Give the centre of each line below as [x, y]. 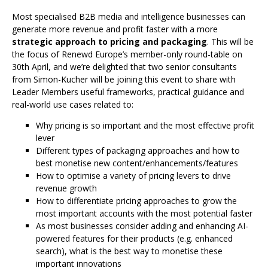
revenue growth [66, 188]
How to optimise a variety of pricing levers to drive [133, 175]
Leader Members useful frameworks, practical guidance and [128, 92]
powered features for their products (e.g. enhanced [134, 238]
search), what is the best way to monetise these [129, 251]
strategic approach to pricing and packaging [109, 41]
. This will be [230, 41]
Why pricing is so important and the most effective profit [145, 125]
